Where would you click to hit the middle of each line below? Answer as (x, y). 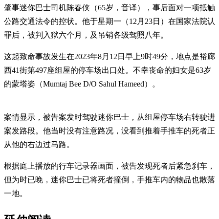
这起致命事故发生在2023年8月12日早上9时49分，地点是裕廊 (109, 56)
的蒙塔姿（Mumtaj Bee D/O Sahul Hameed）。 (82, 84)
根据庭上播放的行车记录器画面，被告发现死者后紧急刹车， (109, 166)
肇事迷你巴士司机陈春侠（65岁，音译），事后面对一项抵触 (109, 7)
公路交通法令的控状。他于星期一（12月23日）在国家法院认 (109, 21)
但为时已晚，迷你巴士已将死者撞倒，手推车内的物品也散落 (109, 179)
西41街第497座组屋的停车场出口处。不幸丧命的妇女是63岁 (108, 70)
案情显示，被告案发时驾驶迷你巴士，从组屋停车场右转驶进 (109, 117)
